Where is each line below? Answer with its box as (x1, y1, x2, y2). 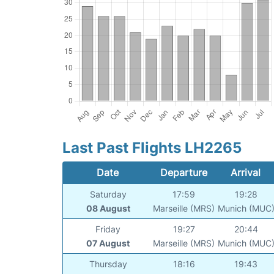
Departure (160, 166, 207, 179)
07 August (86, 238, 130, 249)
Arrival (231, 166, 261, 179)
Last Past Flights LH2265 (62, 139, 242, 157)
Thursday (89, 259, 127, 270)
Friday (95, 224, 121, 235)
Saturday (89, 189, 127, 200)
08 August (86, 203, 130, 214)
